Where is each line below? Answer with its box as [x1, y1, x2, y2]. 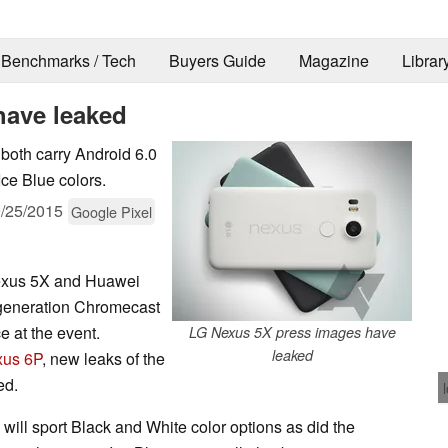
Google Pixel [71, 200, 152, 222]
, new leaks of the [42, 346, 165, 370]
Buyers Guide [168, 49, 266, 73]
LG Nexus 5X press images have [188, 321, 396, 342]
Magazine [298, 49, 369, 73]
